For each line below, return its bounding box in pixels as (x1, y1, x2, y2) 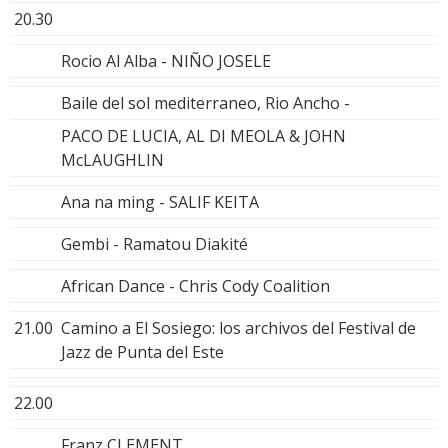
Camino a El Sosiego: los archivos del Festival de (61, 316, 416, 339)
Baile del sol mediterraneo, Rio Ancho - (61, 91, 350, 114)
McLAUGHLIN (61, 148, 164, 171)
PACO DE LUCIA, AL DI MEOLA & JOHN (61, 124, 346, 147)
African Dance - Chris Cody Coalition (61, 274, 330, 297)
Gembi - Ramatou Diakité (61, 232, 248, 255)
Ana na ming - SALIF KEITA (61, 190, 259, 213)
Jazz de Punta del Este (61, 340, 224, 363)
